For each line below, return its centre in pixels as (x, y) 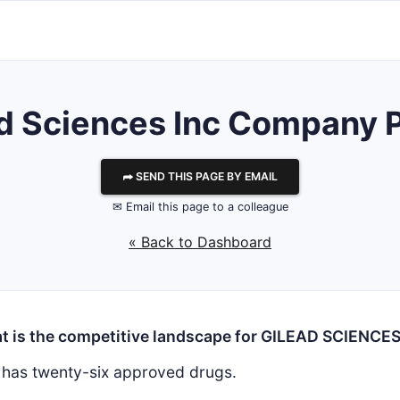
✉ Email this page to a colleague (200, 207)
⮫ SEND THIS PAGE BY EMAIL (200, 176)
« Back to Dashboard (200, 242)
